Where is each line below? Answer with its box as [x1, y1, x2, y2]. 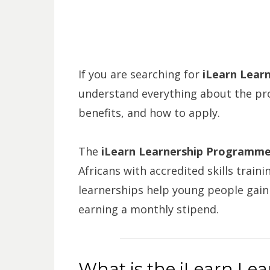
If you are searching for [78, 66, 202, 81]
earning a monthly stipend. [78, 201, 219, 216]
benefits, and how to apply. [78, 105, 220, 120]
